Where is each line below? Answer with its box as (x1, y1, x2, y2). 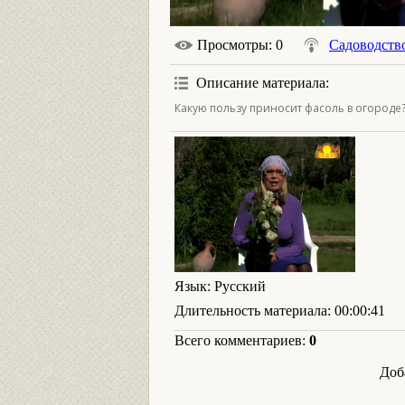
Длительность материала (174, 303, 327, 318)
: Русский (207, 278, 266, 294)
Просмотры (197, 37, 268, 52)
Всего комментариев (174, 333, 302, 348)
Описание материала (196, 75, 325, 90)
